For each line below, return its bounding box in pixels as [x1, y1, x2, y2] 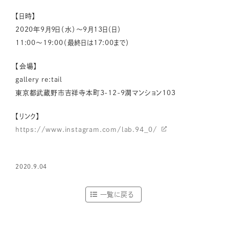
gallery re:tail [15, 76, 62, 83]
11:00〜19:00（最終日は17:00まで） [15, 39, 130, 46]
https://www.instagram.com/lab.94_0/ [15, 126, 157, 133]
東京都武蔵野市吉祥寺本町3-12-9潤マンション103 [15, 89, 176, 96]
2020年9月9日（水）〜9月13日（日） [15, 26, 122, 33]
